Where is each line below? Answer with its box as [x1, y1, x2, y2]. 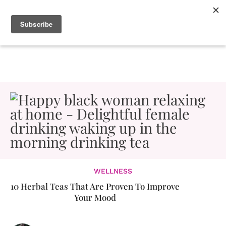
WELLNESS [94, 167, 132, 175]
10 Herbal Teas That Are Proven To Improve [10, 181, 180, 192]
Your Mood [74, 192, 116, 203]
